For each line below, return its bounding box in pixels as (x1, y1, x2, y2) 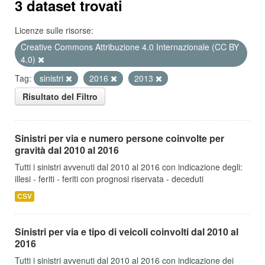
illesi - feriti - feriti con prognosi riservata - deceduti (15, 173, 203, 185)
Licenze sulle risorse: (15, 24, 93, 36)
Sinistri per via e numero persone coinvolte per (15, 131, 224, 145)
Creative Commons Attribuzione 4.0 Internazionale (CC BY (21, 41, 239, 53)
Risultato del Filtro (22, 91, 98, 102)
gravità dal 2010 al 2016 (15, 143, 119, 157)
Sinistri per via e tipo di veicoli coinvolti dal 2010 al (15, 225, 238, 238)
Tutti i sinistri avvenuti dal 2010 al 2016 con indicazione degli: (15, 161, 243, 173)
